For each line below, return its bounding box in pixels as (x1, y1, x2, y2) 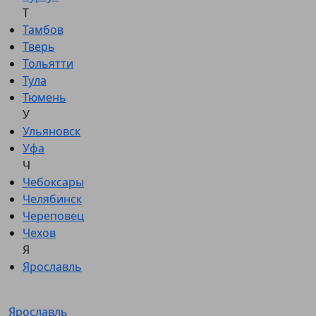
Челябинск (23, 191, 82, 207)
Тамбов (23, 22, 63, 37)
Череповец (23, 208, 84, 224)
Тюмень (23, 90, 66, 105)
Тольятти (23, 56, 73, 71)
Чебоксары (23, 174, 84, 190)
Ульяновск (23, 123, 80, 139)
